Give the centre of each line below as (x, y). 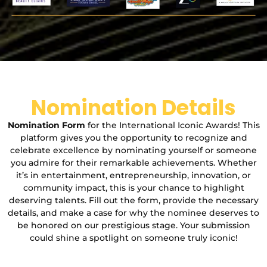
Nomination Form (46, 125)
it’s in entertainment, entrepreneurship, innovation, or (133, 175)
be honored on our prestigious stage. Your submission (133, 225)
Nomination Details (133, 108)
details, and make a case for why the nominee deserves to (133, 213)
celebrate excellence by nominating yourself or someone (133, 150)
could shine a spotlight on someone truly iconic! (133, 238)
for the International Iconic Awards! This (172, 125)
